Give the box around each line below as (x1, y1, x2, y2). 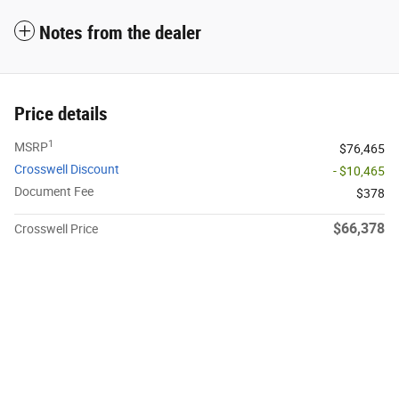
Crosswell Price (14, 221, 98, 236)
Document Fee (14, 183, 94, 199)
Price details (14, 102, 108, 125)
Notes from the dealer (39, 21, 201, 44)
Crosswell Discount (14, 161, 119, 176)
